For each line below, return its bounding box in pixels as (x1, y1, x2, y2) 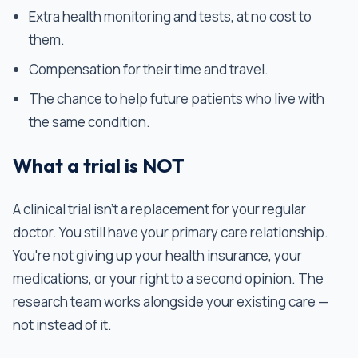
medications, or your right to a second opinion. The (13, 269, 324, 288)
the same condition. (29, 113, 150, 131)
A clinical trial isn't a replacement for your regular (13, 200, 306, 218)
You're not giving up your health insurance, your (13, 246, 302, 265)
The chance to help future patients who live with (29, 89, 324, 108)
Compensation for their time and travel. (29, 60, 268, 78)
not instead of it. (13, 316, 112, 334)
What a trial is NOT (13, 153, 185, 177)
